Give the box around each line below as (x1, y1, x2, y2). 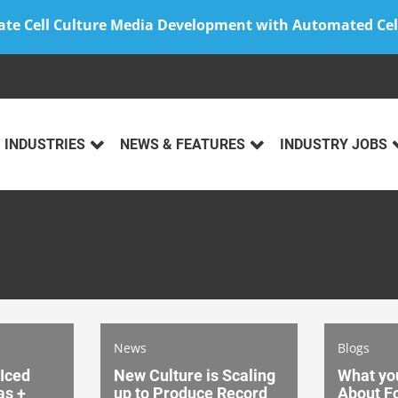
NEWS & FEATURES (120, 136, 245, 154)
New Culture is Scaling (114, 365, 275, 385)
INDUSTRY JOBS (280, 136, 387, 154)
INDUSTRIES (4, 136, 85, 154)
